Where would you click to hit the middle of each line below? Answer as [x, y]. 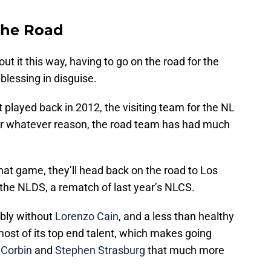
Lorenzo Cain [87, 217]
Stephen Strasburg [100, 250]
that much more [185, 250]
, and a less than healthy [176, 217]
